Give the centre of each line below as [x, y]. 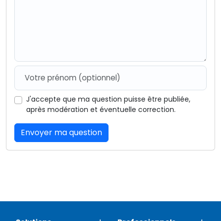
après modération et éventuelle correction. [101, 109]
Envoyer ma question [61, 132]
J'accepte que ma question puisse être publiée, [108, 99]
